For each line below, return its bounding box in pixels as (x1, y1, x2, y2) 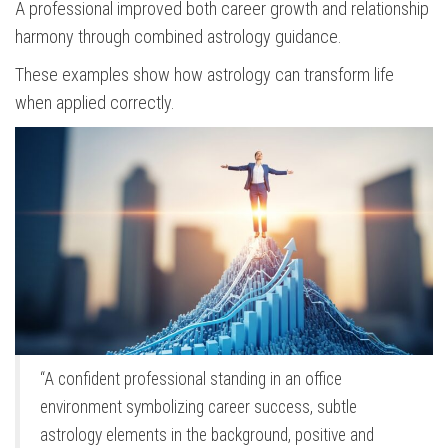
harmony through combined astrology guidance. (15, 26, 342, 48)
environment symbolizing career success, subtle (40, 397, 357, 418)
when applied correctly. (15, 92, 175, 114)
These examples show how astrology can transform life (15, 64, 394, 86)
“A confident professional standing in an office (40, 369, 342, 390)
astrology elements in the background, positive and (40, 425, 374, 446)
